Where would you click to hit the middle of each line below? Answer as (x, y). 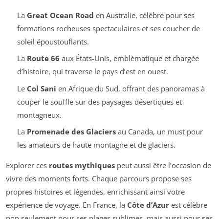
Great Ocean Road (60, 15)
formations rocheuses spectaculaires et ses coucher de (108, 28)
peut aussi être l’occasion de (163, 165)
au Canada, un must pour (159, 132)
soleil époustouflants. (53, 41)
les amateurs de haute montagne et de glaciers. (96, 145)
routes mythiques (82, 165)
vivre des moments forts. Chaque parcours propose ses (99, 179)
